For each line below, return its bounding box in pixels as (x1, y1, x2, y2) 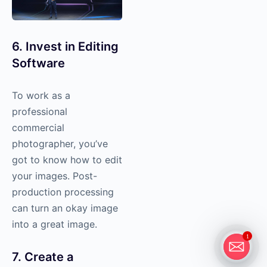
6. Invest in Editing (12, 39, 119, 54)
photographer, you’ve (12, 137, 108, 150)
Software (12, 55, 65, 70)
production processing (12, 185, 114, 198)
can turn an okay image (12, 201, 118, 214)
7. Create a (12, 249, 73, 264)
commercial (12, 121, 64, 133)
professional (12, 105, 67, 117)
